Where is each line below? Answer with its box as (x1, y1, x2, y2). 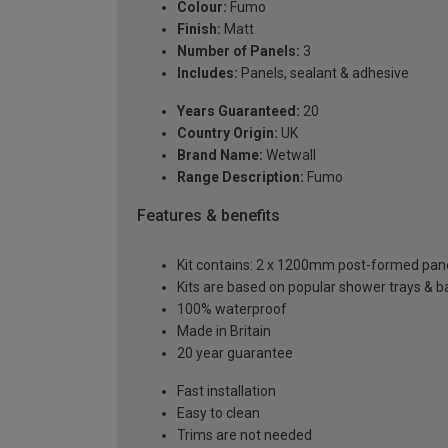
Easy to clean (177, 405, 260, 422)
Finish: (177, 20, 221, 37)
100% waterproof (177, 301, 287, 318)
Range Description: (177, 168, 304, 185)
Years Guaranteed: (177, 102, 300, 119)
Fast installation (177, 383, 276, 400)
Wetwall (263, 146, 316, 163)
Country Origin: (177, 124, 278, 141)
